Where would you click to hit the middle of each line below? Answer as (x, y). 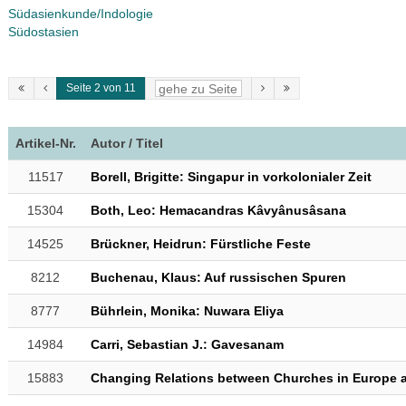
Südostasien (43, 32)
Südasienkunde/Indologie (80, 14)
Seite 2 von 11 (101, 88)
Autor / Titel (126, 143)
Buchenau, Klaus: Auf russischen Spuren (218, 277)
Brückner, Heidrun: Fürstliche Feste (200, 244)
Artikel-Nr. (45, 143)
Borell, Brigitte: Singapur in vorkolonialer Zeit (231, 177)
